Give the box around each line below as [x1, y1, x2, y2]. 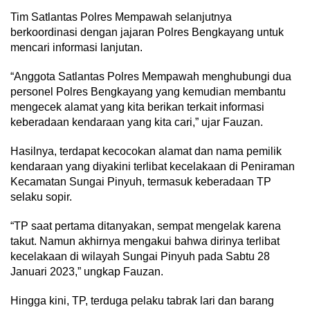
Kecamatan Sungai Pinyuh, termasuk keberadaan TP [10, 176, 271, 188]
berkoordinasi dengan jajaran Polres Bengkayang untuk [10, 26, 284, 38]
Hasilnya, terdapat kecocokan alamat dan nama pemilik [10, 145, 282, 157]
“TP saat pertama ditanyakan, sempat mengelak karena [10, 220, 281, 232]
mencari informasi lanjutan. [10, 42, 143, 53]
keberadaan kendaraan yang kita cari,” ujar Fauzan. [10, 116, 263, 128]
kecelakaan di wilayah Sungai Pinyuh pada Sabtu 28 [10, 250, 270, 262]
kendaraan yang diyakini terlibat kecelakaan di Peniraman [10, 161, 295, 172]
